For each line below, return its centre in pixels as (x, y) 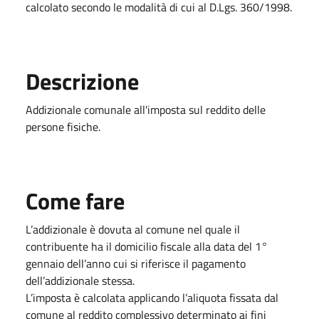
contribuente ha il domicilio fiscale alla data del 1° (147, 246)
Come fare (75, 201)
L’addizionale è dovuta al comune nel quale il (133, 229)
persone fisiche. (63, 127)
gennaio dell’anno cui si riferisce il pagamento (136, 263)
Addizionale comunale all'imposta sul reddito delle (146, 110)
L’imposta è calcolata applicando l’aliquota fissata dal (152, 298)
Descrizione (82, 81)
